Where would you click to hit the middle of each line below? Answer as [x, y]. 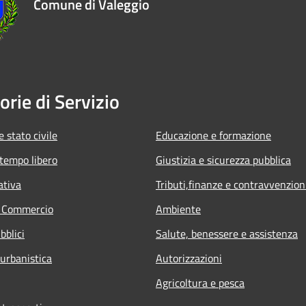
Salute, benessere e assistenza [227, 233]
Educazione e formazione [213, 135]
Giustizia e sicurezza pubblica [223, 159]
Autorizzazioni [189, 258]
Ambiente [178, 209]
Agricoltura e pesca [200, 282]
